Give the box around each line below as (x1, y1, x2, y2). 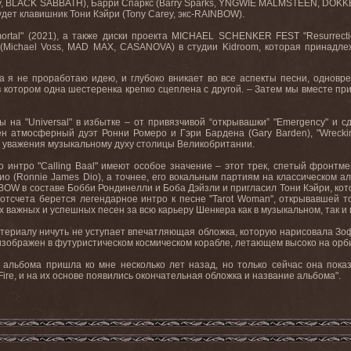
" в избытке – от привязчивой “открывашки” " (68, 117, 277, 128)
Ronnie (16, 172, 49, 183)
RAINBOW (194, 9, 239, 20)
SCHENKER (218, 31, 272, 42)
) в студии (171, 42, 223, 52)
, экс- (173, 9, 194, 20)
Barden (276, 128, 307, 139)
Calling (41, 161, 72, 172)
